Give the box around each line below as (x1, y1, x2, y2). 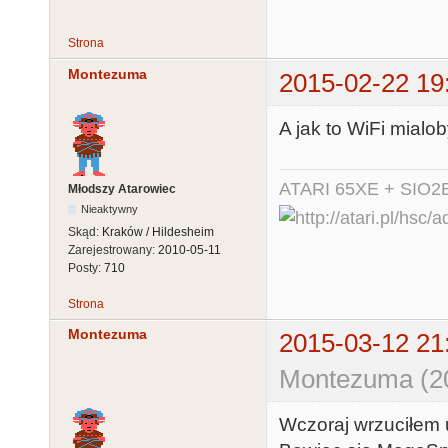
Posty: (68, 260, 104, 275)
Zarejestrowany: (68, 242, 158, 257)
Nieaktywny (81, 202, 139, 215)
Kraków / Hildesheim (102, 224, 214, 239)
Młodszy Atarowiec (68, 181, 176, 196)
